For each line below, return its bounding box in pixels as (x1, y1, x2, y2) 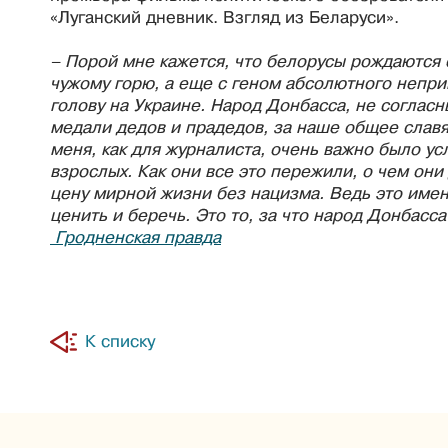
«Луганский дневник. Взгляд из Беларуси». (50, 7, 399, 27)
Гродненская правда (50, 227, 221, 247)
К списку (85, 331, 155, 351)
